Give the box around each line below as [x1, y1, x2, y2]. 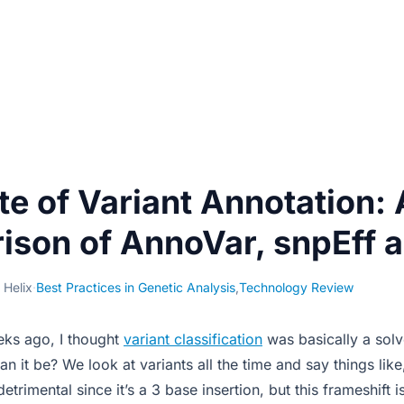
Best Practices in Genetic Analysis [36, 280, 235, 295]
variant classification [124, 330, 262, 348]
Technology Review [239, 280, 353, 295]
